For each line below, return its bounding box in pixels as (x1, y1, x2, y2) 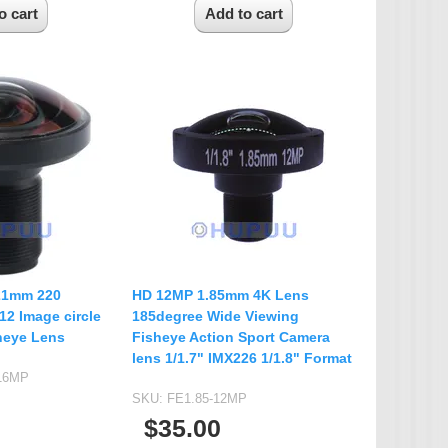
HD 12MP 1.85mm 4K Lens (132, 287, 309, 304)
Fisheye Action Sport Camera (132, 329, 330, 346)
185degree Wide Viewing (132, 308, 299, 325)
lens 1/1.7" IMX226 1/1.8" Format (132, 350, 352, 367)
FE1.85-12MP (167, 391, 247, 407)
